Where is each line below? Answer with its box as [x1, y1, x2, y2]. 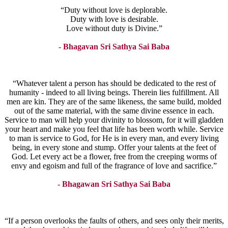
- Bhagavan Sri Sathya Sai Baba [59, 42, 169, 51]
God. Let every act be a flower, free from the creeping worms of [11, 152, 217, 161]
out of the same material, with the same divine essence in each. [14, 106, 214, 116]
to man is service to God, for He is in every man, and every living [9, 134, 219, 143]
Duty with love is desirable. [70, 15, 158, 24]
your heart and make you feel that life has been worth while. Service [5, 125, 223, 134]
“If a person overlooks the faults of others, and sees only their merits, [4, 216, 224, 225]
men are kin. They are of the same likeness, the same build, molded [7, 97, 221, 106]
